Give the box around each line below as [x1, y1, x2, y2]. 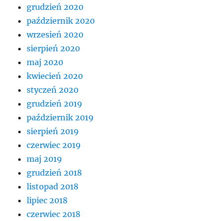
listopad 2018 [27, 181, 79, 191]
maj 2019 [27, 153, 63, 164]
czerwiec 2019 [27, 140, 81, 150]
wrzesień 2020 [27, 29, 84, 39]
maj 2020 [27, 57, 64, 67]
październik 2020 [27, 15, 95, 26]
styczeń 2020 [27, 84, 79, 95]
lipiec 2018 [27, 195, 68, 205]
